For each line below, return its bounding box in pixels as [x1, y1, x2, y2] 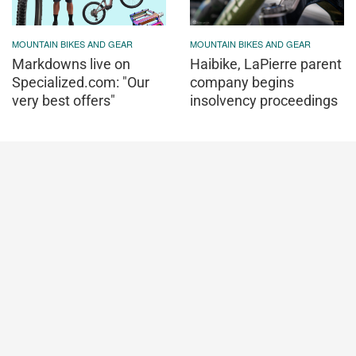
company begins [190, 73, 294, 91]
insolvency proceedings [190, 91, 338, 109]
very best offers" [12, 91, 115, 109]
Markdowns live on [12, 55, 130, 72]
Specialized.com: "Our [12, 73, 149, 91]
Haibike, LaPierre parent [190, 55, 342, 72]
